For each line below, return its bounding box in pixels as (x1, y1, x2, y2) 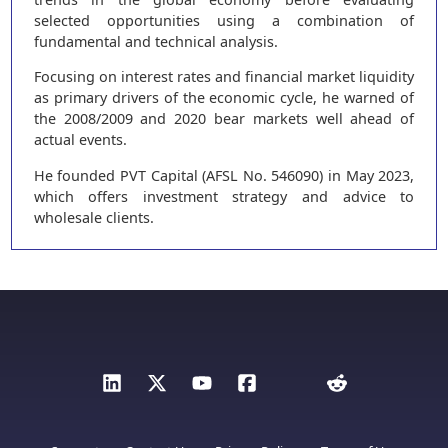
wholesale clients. (33, 207, 154, 227)
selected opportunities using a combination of (33, 11, 415, 30)
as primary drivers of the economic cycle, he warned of (33, 88, 415, 108)
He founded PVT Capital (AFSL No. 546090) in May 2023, (33, 165, 415, 185)
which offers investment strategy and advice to (33, 186, 415, 206)
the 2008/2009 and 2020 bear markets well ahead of (33, 109, 415, 129)
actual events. (33, 130, 127, 150)
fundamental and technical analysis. (33, 32, 278, 51)
